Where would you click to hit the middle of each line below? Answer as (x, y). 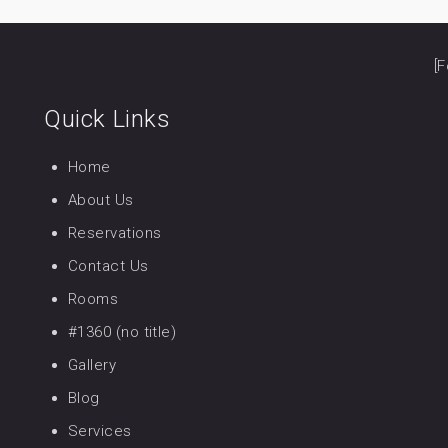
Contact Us (108, 266)
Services (100, 431)
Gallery (92, 365)
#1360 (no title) (122, 332)
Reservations (115, 233)
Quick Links (107, 119)
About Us (101, 200)
